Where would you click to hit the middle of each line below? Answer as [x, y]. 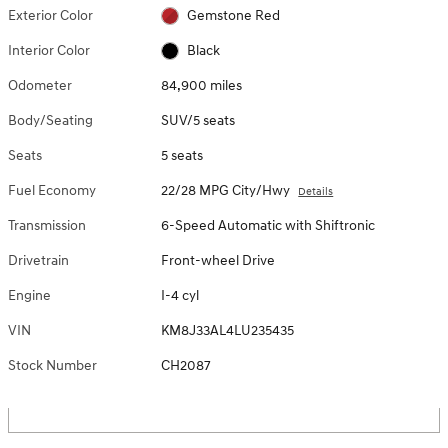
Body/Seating [50, 120]
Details [316, 191]
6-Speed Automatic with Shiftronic [268, 225]
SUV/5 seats [198, 120]
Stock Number [52, 365]
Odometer [40, 85]
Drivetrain [38, 260]
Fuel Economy [52, 190]
